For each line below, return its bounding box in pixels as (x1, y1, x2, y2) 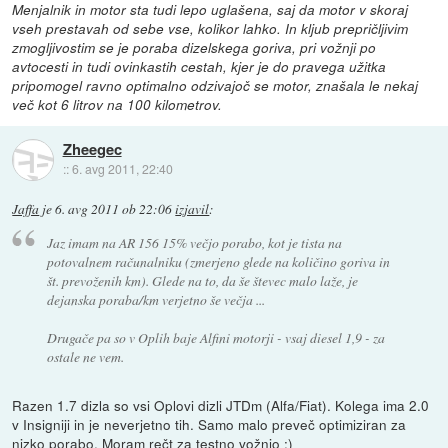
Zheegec (62, 138, 122, 161)
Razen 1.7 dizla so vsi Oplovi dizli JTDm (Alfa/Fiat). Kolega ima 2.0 (12, 394, 430, 415)
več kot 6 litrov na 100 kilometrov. (12, 95, 223, 115)
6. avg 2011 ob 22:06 (55, 200, 173, 219)
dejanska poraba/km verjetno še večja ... (46, 289, 265, 309)
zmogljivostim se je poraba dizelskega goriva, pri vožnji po (12, 38, 377, 58)
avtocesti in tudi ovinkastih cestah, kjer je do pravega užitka (12, 57, 387, 77)
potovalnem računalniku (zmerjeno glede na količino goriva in (46, 251, 390, 271)
